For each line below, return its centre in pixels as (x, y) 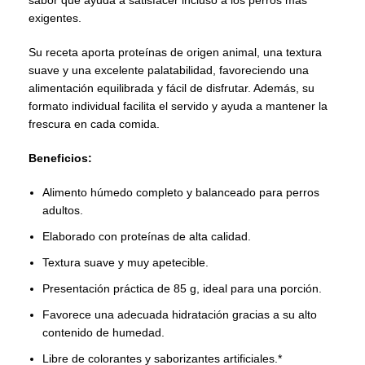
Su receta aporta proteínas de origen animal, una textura (175, 52)
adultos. (63, 210)
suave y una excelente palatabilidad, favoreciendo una (169, 70)
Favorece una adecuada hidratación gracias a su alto (180, 314)
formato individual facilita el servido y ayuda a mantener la (178, 106)
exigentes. (55, 18)
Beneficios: (60, 158)
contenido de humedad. (103, 332)
